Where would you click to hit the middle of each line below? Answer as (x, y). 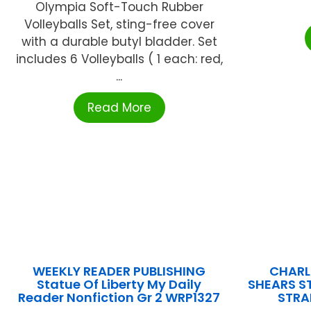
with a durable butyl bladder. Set (119, 42)
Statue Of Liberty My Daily (119, 285)
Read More (119, 108)
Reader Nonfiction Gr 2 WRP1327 (119, 298)
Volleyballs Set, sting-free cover (119, 25)
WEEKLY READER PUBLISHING (119, 271)
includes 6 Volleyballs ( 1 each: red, (119, 59)
